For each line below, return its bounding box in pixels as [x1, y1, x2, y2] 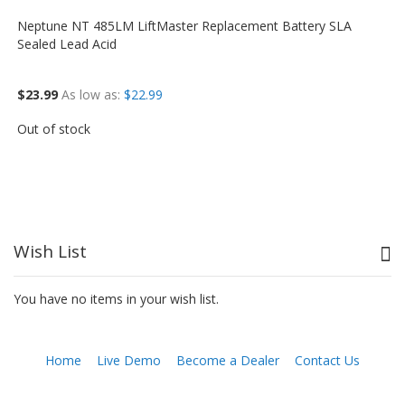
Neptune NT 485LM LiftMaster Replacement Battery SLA [17, 17, 353, 34]
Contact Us [295, 352, 360, 369]
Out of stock [17, 120, 91, 137]
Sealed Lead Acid [17, 35, 118, 52]
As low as [61, 86, 118, 103]
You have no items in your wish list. [14, 290, 219, 307]
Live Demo [97, 352, 161, 369]
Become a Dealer [176, 352, 279, 369]
